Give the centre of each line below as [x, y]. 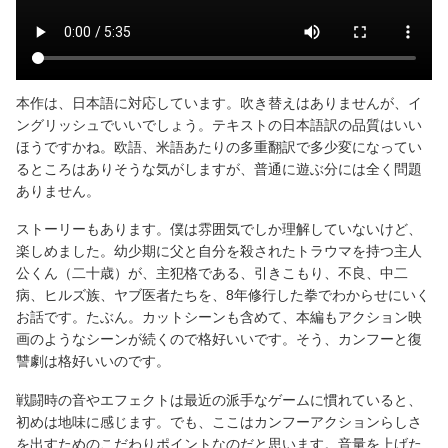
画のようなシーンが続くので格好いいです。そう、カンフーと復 [219, 339]
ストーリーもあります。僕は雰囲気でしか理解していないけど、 [219, 229]
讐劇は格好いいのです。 [93, 361]
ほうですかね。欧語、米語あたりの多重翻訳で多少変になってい [219, 146]
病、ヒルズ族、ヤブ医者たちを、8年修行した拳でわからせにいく [223, 295]
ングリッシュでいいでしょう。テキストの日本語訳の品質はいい [219, 124]
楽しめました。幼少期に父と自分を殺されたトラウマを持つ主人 [219, 251]
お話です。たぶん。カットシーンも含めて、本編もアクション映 [219, 317]
